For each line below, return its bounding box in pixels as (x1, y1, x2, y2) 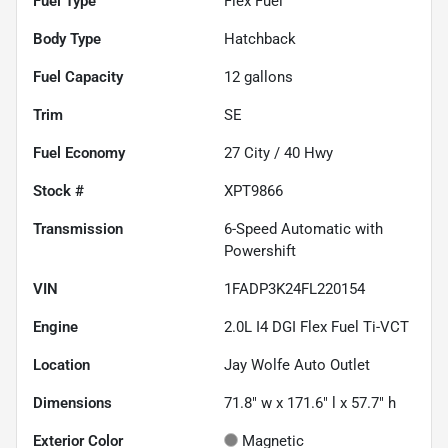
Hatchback (224, 30, 296, 49)
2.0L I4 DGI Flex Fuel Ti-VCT (224, 318, 409, 337)
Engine (33, 318, 78, 337)
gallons (240, 68, 293, 87)
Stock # (33, 182, 84, 201)
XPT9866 (224, 182, 283, 201)
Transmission (33, 220, 123, 239)
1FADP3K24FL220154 (224, 280, 365, 299)
